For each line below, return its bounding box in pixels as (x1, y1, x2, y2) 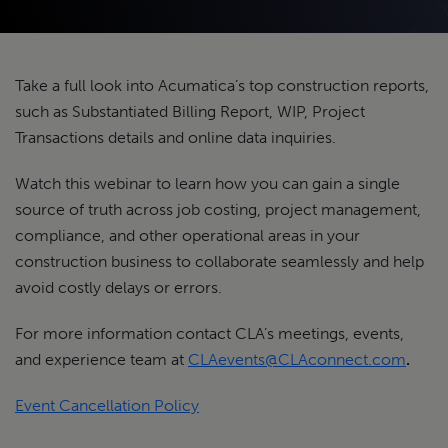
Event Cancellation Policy (15, 396, 199, 415)
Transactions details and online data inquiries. (15, 128, 336, 147)
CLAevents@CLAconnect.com (188, 350, 406, 369)
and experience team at (15, 350, 188, 369)
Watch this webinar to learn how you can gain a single (15, 174, 400, 193)
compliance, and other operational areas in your (15, 226, 360, 245)
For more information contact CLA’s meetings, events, (15, 324, 404, 343)
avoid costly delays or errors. (15, 278, 222, 297)
